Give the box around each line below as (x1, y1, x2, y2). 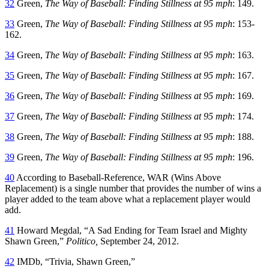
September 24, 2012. (98, 235, 179, 246)
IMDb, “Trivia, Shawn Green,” (14, 256, 135, 267)
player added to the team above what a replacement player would (5, 193, 250, 204)
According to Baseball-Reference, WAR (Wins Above (14, 172, 221, 183)
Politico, (66, 235, 98, 246)
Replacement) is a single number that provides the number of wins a (5, 183, 261, 193)
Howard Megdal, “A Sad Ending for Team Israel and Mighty (14, 225, 247, 235)
